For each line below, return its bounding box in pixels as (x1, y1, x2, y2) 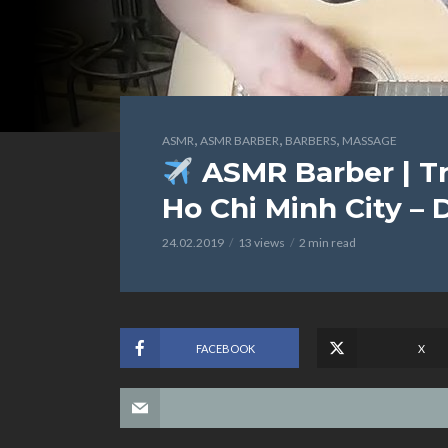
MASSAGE (342, 133, 397, 148)
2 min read (299, 235, 356, 250)
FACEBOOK (195, 341, 255, 355)
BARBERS (285, 133, 336, 148)
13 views (238, 235, 285, 250)
